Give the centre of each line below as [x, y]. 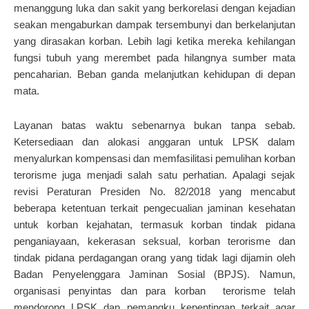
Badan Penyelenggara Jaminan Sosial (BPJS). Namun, [154, 274]
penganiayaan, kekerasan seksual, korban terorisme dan [154, 241]
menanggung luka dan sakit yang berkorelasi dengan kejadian [154, 8]
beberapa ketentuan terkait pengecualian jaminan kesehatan [154, 208]
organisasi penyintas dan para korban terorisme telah [154, 290]
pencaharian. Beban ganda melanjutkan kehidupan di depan [154, 74]
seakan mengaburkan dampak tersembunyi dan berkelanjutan [154, 24]
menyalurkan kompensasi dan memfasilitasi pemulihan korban [154, 158]
